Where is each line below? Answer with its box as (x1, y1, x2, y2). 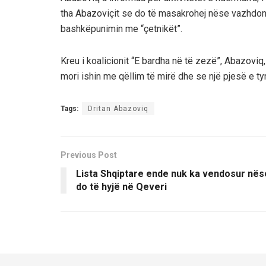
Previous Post (61, 150, 117, 160)
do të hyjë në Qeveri (76, 180, 167, 192)
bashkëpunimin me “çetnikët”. (61, 23, 182, 34)
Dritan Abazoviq (88, 104, 148, 113)
